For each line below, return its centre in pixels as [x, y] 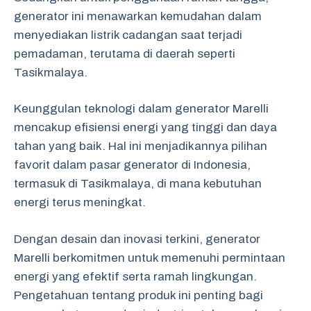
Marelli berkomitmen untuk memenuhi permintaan [150, 258]
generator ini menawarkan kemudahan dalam [138, 16]
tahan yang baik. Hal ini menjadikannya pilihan [141, 146]
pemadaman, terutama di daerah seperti [125, 53]
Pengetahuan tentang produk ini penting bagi [138, 295]
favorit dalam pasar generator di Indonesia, [132, 165]
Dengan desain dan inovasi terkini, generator [137, 239]
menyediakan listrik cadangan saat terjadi [128, 35]
